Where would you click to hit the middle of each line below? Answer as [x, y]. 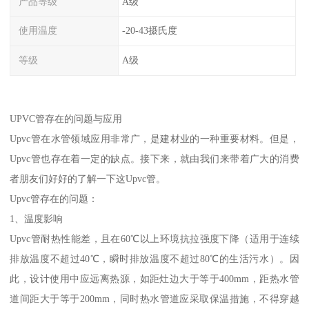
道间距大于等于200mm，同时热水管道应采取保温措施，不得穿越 [154, 298]
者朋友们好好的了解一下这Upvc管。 [88, 178]
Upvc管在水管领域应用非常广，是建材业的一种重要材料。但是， [154, 138]
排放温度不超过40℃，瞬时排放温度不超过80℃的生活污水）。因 [154, 258]
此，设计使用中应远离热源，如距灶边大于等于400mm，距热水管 [154, 278]
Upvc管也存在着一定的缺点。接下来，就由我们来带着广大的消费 [154, 158]
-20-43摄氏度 [149, 31]
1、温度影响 [37, 218]
